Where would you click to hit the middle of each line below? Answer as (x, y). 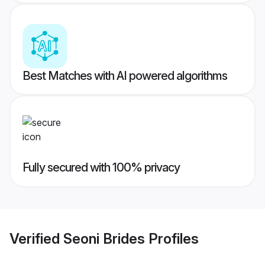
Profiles (172, 238)
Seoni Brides (104, 238)
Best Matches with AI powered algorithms (125, 76)
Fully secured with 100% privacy (101, 168)
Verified (36, 238)
